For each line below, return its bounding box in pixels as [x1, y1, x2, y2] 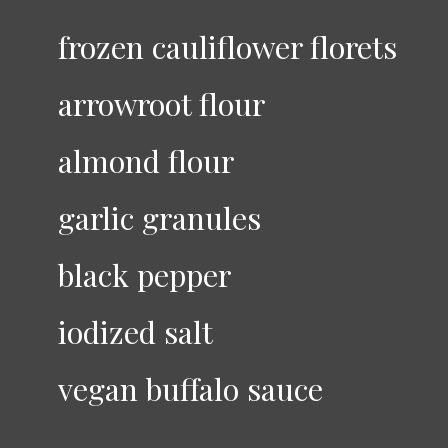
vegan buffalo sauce [57, 367, 323, 409]
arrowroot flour [57, 82, 273, 124]
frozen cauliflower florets [57, 25, 397, 67]
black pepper [57, 253, 231, 295]
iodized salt [57, 310, 213, 352]
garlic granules [57, 196, 261, 238]
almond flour [57, 139, 234, 181]
